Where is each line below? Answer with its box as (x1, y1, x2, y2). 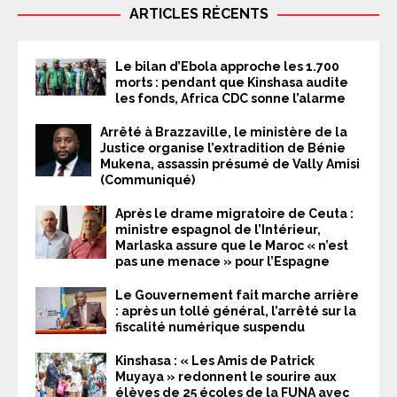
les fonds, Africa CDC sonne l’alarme (115, 90, 348, 105)
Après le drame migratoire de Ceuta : (115, 206, 354, 221)
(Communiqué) (100, 172, 195, 187)
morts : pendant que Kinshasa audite (115, 74, 348, 90)
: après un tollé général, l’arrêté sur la (115, 303, 356, 318)
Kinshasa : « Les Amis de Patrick (115, 353, 315, 368)
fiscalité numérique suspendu (115, 319, 305, 334)
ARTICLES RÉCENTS (128, 4, 269, 22)
